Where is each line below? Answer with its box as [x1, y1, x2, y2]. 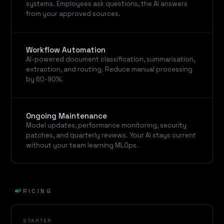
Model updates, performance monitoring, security [26, 120, 187, 129]
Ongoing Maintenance [26, 110, 107, 120]
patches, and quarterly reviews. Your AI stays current [26, 130, 196, 139]
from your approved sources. [26, 9, 121, 18]
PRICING [18, 187, 52, 195]
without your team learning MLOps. [26, 140, 139, 149]
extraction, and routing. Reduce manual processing [26, 65, 193, 74]
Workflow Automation [26, 45, 106, 55]
